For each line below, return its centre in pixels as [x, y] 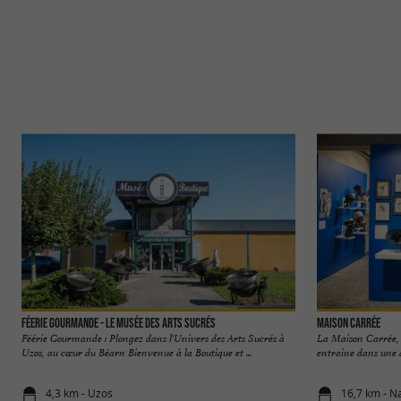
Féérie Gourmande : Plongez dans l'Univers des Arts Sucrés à [153, 338]
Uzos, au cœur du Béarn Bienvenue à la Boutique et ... [137, 352]
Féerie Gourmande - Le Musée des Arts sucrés [119, 323]
